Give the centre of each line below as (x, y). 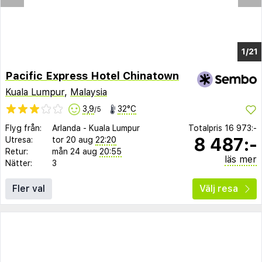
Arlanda (66, 128)
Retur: (17, 152)
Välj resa (219, 189)
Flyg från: (23, 128)
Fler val (29, 189)
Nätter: (19, 163)
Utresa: (19, 140)
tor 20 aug (73, 140)
